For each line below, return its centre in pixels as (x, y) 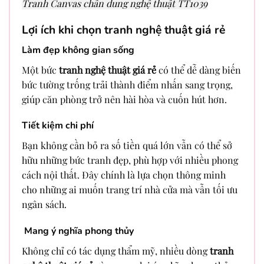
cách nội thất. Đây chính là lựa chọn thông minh (124, 175)
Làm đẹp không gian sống (78, 50)
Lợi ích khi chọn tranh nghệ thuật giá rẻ (123, 30)
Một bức (40, 70)
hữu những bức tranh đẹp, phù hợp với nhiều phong (130, 160)
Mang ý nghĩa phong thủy (78, 231)
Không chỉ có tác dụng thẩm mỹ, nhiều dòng (116, 251)
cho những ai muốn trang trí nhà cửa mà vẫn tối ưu (130, 190)
